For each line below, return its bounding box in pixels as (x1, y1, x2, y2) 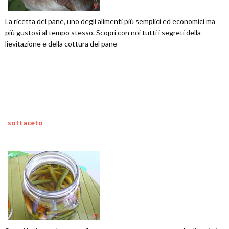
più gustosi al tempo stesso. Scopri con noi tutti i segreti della (5, 28, 201, 37)
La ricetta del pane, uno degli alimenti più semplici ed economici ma (5, 17, 215, 26)
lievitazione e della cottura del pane (5, 39, 117, 48)
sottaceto (8, 118, 43, 127)
